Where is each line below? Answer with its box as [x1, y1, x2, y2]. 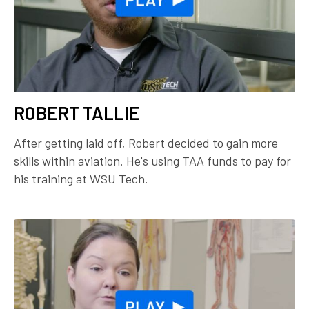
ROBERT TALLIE [14, 101, 140, 123]
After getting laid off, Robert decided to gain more [14, 134, 278, 150]
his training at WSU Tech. [14, 170, 151, 186]
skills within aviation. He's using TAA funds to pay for [14, 152, 291, 168]
